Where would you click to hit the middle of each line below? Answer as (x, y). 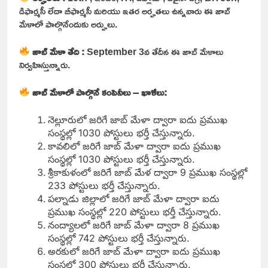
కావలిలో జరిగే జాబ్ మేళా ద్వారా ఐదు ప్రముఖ (134, 146)
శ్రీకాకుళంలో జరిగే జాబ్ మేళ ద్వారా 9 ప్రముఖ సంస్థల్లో (147, 172)
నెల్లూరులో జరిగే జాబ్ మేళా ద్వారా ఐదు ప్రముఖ (138, 119)
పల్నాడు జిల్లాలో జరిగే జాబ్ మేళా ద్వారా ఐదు (134, 198)
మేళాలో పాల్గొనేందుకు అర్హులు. (68, 24)
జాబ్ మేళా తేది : (60, 51)
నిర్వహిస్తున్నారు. (45, 64)
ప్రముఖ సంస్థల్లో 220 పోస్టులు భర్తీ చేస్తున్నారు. (136, 211)
